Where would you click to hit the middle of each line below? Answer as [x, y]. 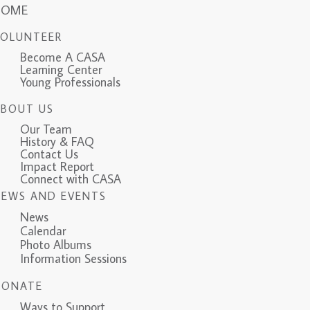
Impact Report [57, 167]
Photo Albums [56, 245]
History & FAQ [57, 142]
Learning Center [61, 70]
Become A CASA [63, 57]
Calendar [43, 231]
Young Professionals [71, 82]
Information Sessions [74, 259]
